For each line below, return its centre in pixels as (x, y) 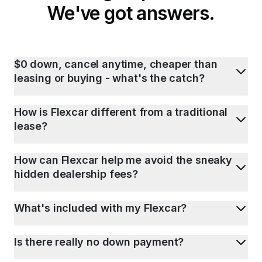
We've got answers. (131, 13)
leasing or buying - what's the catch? (109, 78)
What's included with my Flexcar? (101, 208)
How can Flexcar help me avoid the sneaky (123, 160)
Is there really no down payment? (99, 242)
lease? (31, 126)
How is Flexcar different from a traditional (121, 112)
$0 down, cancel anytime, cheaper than (116, 64)
